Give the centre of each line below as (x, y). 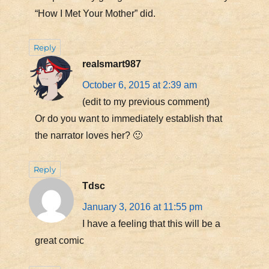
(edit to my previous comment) (146, 101)
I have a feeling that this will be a (151, 223)
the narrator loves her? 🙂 (88, 135)
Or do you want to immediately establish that (128, 118)
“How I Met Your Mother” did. (95, 13)
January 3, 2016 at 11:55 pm (142, 207)
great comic (59, 240)
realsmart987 (111, 64)
